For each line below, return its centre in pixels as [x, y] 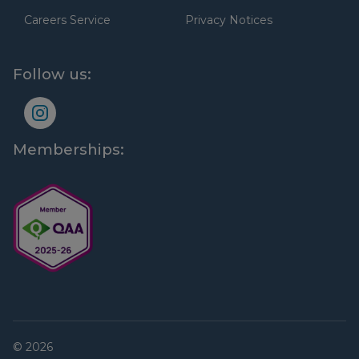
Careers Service [67, 20]
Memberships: [69, 149]
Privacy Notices [229, 20]
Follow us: [52, 74]
